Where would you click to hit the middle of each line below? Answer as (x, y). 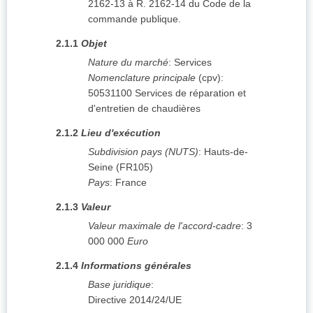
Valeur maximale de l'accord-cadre (165, 226)
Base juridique (119, 285)
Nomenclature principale (142, 78)
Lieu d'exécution (121, 133)
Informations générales (136, 266)
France (131, 183)
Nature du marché (128, 63)
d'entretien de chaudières (144, 109)
